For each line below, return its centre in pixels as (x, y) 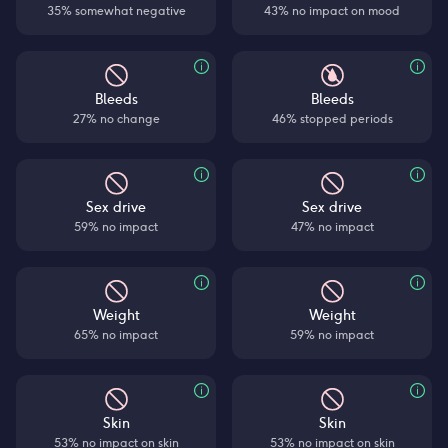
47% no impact (332, 226)
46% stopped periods (332, 118)
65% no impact (116, 334)
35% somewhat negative (116, 10)
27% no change (116, 118)
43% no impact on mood (332, 10)
